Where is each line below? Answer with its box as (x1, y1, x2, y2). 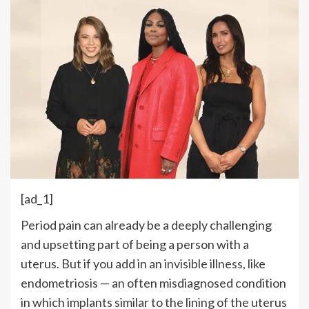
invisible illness (164, 255, 243, 271)
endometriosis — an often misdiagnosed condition (21, 275, 286, 290)
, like (243, 255, 266, 271)
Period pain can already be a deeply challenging (21, 217, 272, 232)
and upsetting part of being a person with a (21, 236, 249, 252)
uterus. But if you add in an (21, 255, 164, 271)
